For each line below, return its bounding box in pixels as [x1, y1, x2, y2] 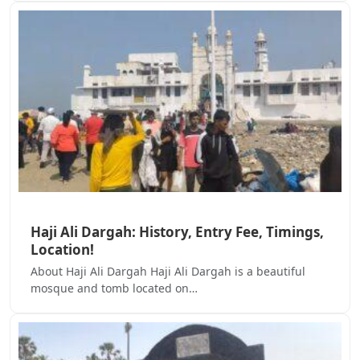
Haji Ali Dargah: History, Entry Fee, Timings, [31, 223, 324, 242]
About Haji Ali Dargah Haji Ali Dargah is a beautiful [31, 264, 305, 280]
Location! [31, 240, 94, 260]
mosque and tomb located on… [31, 280, 198, 297]
